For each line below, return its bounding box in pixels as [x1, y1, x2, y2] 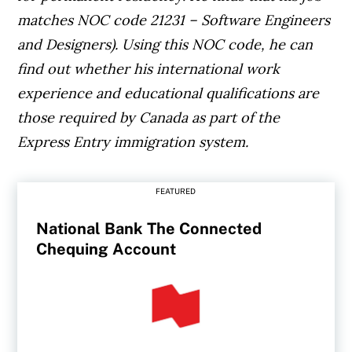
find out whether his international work [17, 60, 280, 79]
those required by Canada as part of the [17, 108, 280, 127]
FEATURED [156, 186, 196, 196]
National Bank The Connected [36, 219, 262, 239]
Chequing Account [36, 240, 177, 259]
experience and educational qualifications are [17, 84, 320, 103]
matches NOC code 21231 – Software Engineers [17, 11, 331, 30]
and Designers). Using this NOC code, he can [17, 35, 313, 54]
